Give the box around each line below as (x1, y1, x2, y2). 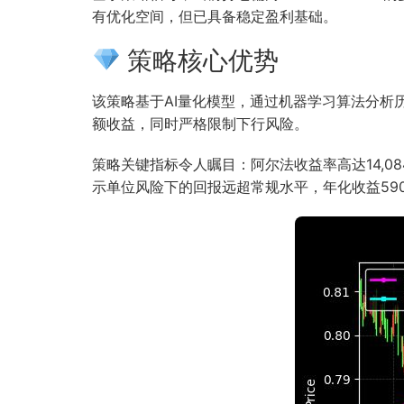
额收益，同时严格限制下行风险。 (92, 114, 308, 133)
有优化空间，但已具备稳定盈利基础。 (92, 6, 337, 25)
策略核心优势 (120, 44, 279, 76)
